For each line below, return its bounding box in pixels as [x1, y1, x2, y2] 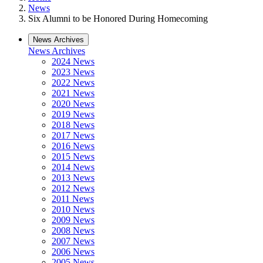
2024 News [52, 56, 95, 66]
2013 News [52, 173, 95, 183]
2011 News [52, 194, 94, 204]
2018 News [52, 120, 95, 130]
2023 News [52, 67, 95, 77]
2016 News [52, 141, 95, 151]
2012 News [52, 183, 95, 193]
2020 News [52, 99, 95, 109]
